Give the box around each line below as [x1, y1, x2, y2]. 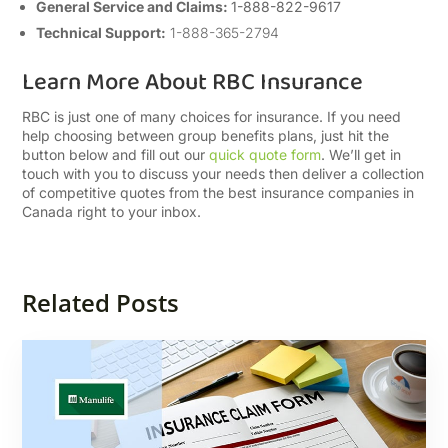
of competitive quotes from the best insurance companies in [22, 184, 415, 201]
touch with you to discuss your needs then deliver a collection [22, 165, 425, 182]
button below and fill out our [22, 146, 210, 163]
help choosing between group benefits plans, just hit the [22, 127, 390, 144]
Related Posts [22, 286, 180, 319]
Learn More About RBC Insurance [22, 63, 364, 102]
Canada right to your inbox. [22, 203, 202, 220]
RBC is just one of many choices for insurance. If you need [22, 108, 402, 125]
